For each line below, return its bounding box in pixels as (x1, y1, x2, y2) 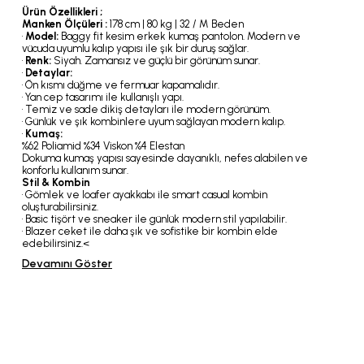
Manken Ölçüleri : (22, 18, 107, 30)
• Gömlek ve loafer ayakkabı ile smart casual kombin (22, 188, 267, 201)
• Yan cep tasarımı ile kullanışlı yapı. (22, 91, 184, 103)
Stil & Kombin (22, 176, 90, 188)
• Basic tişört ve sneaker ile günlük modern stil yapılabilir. (22, 213, 287, 225)
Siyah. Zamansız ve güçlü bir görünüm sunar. (51, 54, 260, 67)
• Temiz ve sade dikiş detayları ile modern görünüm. (22, 103, 271, 115)
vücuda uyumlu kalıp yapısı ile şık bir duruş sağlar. (22, 42, 249, 54)
